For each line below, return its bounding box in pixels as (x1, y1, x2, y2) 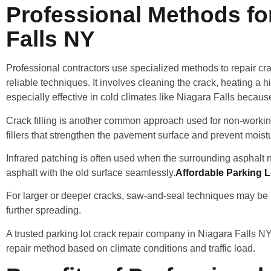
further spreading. (6, 205, 81, 216)
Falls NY (6, 27, 95, 52)
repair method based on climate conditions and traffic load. (6, 243, 255, 253)
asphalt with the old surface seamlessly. (6, 168, 175, 178)
